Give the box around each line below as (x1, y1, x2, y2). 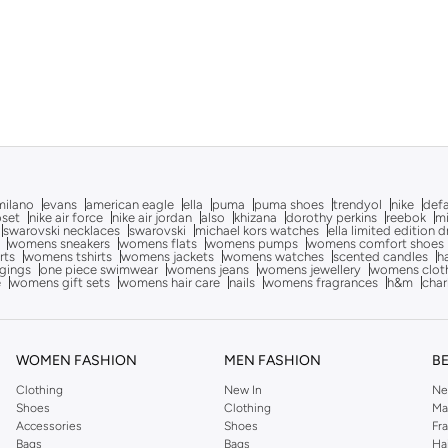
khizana (234, 210, 277, 225)
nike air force (29, 210, 103, 225)
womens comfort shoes (307, 236, 444, 251)
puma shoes (254, 197, 324, 212)
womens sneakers (8, 236, 110, 251)
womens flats (119, 236, 197, 251)
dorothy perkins (286, 210, 377, 225)
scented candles (333, 249, 428, 264)
